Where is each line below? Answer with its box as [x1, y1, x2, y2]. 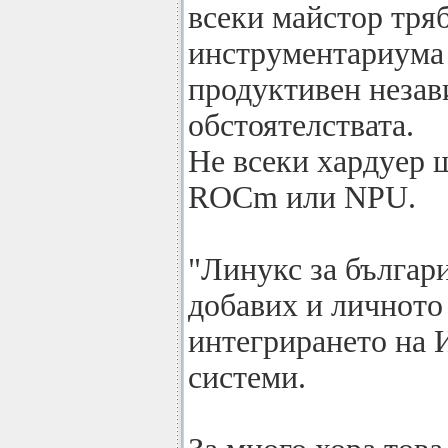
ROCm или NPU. [188, 180, 416, 215]
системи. [188, 360, 306, 395]
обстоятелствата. [188, 108, 414, 143]
